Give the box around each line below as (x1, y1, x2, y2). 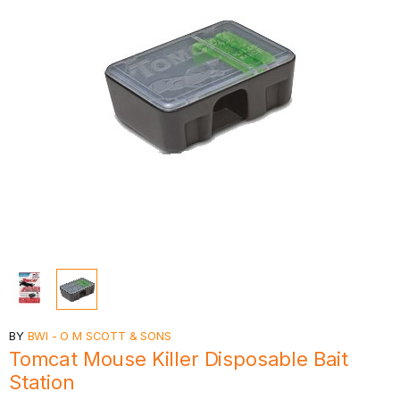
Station (9, 371, 75, 394)
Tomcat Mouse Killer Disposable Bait (9, 347, 349, 371)
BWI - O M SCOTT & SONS (27, 329, 171, 343)
